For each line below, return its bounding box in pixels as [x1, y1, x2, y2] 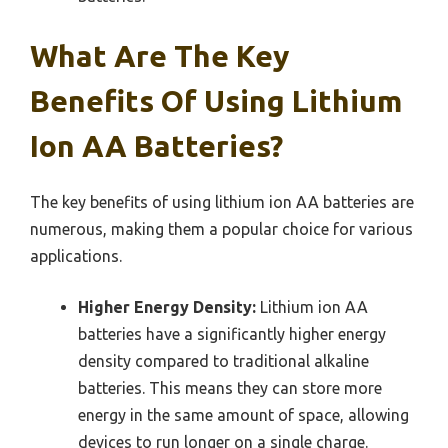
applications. [30, 247, 122, 266]
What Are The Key [30, 39, 289, 74]
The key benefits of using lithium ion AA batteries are [30, 193, 414, 212]
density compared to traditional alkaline [78, 352, 369, 371]
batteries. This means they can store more [78, 379, 382, 398]
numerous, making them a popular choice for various [30, 220, 413, 239]
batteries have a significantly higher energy [78, 325, 386, 344]
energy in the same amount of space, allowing [78, 406, 409, 425]
